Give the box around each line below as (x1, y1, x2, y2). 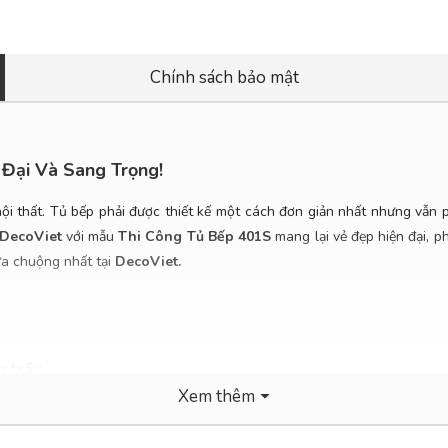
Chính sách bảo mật (149, 66, 299, 90)
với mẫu (61, 226, 119, 246)
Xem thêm (178, 384, 255, 408)
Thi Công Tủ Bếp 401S (118, 226, 272, 246)
